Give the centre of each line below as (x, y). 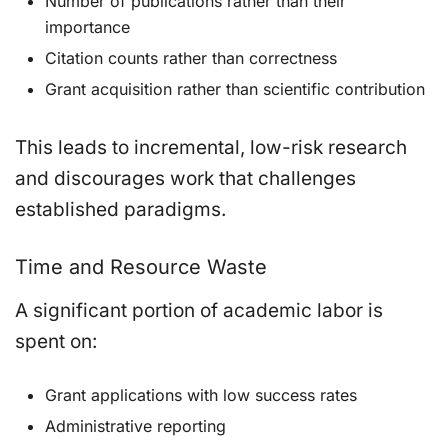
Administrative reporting (135, 425)
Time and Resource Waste (141, 266)
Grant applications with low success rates (201, 394)
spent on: (56, 341)
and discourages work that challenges (185, 178)
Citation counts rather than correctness (191, 57)
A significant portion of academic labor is (199, 310)
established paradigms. (120, 209)
